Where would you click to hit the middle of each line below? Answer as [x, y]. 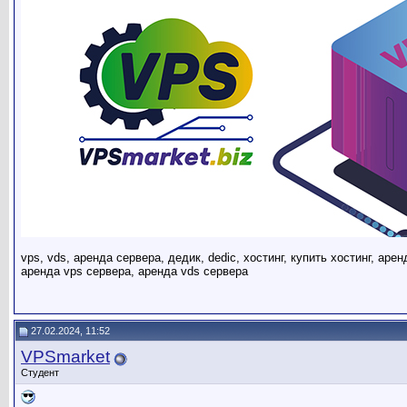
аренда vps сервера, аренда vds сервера [134, 272]
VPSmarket [65, 357]
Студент [40, 372]
